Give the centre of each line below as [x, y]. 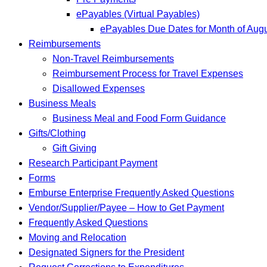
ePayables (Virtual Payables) [138, 14]
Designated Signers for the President [106, 252]
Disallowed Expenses [99, 88]
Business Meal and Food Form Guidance [139, 118]
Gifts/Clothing [57, 133]
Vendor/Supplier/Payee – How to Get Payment [126, 207]
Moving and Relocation [77, 237]
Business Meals [62, 103]
